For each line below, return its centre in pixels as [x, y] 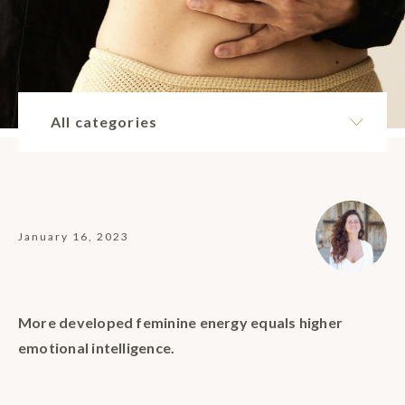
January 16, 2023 [74, 237]
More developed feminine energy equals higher [181, 323]
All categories [104, 122]
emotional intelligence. [97, 348]
